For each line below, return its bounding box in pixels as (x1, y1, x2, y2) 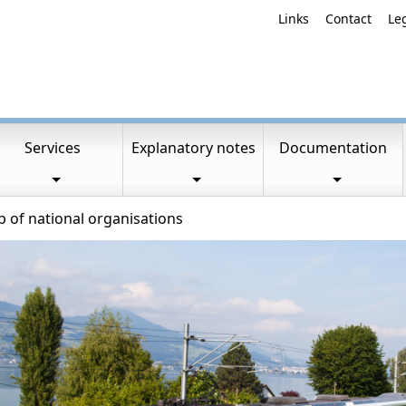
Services (24, 138, 81, 158)
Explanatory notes (130, 138, 256, 158)
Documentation (279, 138, 387, 158)
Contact (325, 10, 372, 27)
